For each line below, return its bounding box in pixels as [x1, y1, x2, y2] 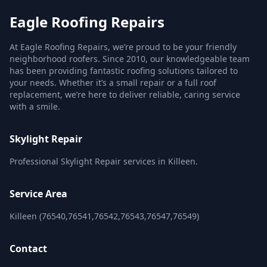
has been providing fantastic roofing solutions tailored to [10, 65, 238, 76]
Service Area [10, 187, 67, 200]
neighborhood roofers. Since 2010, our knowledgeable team [10, 53, 250, 64]
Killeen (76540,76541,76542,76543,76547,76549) [10, 210, 199, 222]
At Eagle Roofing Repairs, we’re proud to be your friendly [10, 41, 237, 52]
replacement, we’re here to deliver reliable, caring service [10, 89, 240, 100]
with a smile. [10, 101, 60, 112]
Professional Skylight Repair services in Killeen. [10, 156, 198, 167]
